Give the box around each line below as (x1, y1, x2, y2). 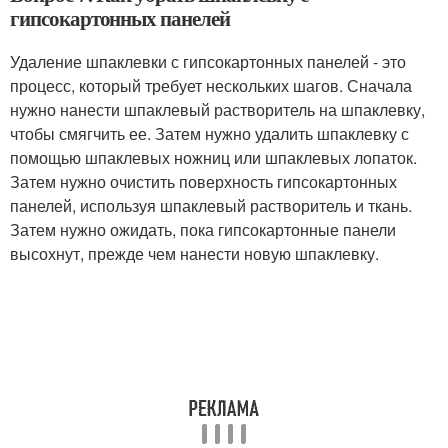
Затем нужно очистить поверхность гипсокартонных (10, 170, 397, 193)
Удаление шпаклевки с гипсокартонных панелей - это (10, 50, 406, 73)
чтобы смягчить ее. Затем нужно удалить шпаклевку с (10, 122, 409, 145)
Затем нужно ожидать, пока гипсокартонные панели (10, 218, 396, 241)
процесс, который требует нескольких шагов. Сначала (10, 74, 412, 97)
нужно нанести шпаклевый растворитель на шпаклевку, (10, 98, 425, 121)
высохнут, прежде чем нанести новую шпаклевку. (10, 242, 379, 265)
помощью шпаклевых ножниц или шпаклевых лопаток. (10, 146, 417, 169)
